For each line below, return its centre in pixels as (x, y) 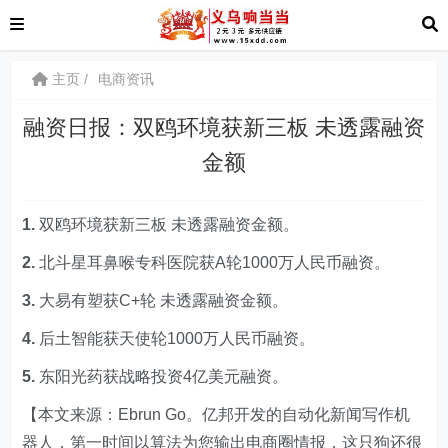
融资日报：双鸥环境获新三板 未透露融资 (224, 127)
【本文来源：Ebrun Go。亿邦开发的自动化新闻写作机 (216, 414)
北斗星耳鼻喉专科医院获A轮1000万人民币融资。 (215, 262)
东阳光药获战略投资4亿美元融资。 (164, 376)
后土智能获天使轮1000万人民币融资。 (177, 338)
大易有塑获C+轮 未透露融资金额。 (164, 300)
